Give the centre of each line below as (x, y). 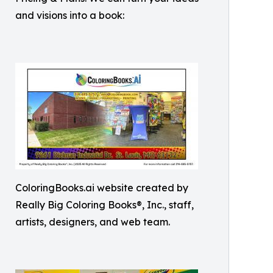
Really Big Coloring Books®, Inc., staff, (105, 205)
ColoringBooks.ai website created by (102, 188)
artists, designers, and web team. (93, 222)
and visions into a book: (70, 16)
